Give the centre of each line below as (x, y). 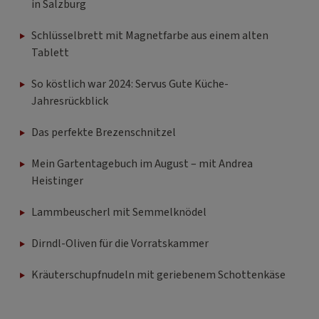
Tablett (50, 53)
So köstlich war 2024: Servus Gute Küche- (130, 84)
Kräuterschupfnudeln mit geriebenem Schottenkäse (158, 275)
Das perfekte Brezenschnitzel (104, 133)
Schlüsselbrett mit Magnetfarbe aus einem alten (150, 36)
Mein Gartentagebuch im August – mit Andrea (142, 164)
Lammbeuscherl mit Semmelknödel (119, 213)
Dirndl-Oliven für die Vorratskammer (120, 244)
